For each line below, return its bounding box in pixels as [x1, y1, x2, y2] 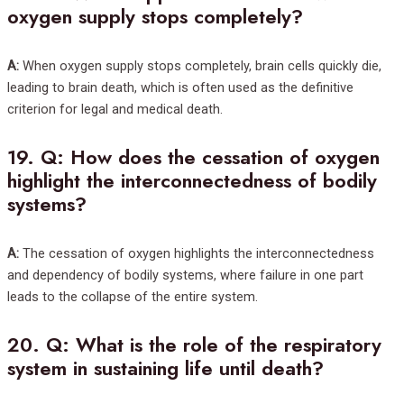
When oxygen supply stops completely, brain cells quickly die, [19, 57, 381, 74]
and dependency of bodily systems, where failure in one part [7, 267, 363, 284]
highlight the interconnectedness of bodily [7, 167, 377, 196]
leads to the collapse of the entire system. [7, 289, 258, 306]
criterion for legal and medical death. [7, 100, 223, 117]
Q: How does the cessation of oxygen [41, 143, 380, 172]
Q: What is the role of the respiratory [46, 331, 381, 360]
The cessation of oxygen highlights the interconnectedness [19, 245, 374, 262]
